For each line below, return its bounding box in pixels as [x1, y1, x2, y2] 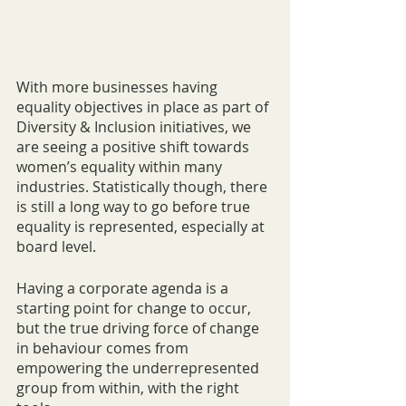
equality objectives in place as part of [16, 97, 272, 118]
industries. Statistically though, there [16, 177, 271, 198]
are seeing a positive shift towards [16, 137, 253, 158]
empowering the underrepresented [16, 358, 263, 379]
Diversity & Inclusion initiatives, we [16, 117, 255, 138]
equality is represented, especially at [16, 217, 268, 237]
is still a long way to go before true [16, 197, 254, 217]
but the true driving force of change [16, 318, 263, 339]
